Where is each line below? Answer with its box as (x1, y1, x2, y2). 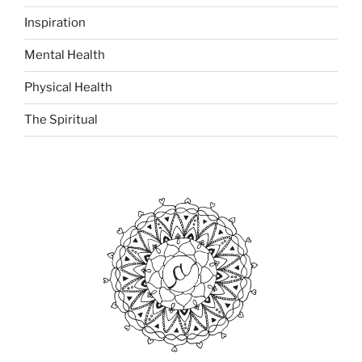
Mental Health (24, 48, 105, 63)
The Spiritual (24, 112, 98, 128)
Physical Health (24, 80, 112, 95)
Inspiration (24, 15, 86, 31)
